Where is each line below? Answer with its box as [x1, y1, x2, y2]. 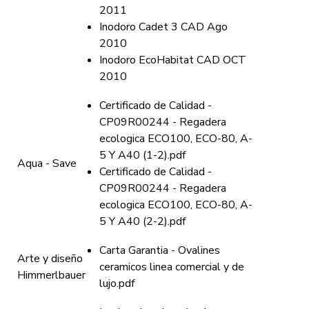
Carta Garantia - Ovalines [99, 243, 220, 258]
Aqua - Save [17, 156, 77, 171]
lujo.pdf [99, 276, 134, 291]
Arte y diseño [17, 251, 83, 266]
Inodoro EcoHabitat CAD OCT [99, 52, 246, 68]
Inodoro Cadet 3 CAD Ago [99, 19, 228, 34]
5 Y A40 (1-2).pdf [99, 148, 186, 163]
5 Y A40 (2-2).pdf [99, 214, 186, 229]
